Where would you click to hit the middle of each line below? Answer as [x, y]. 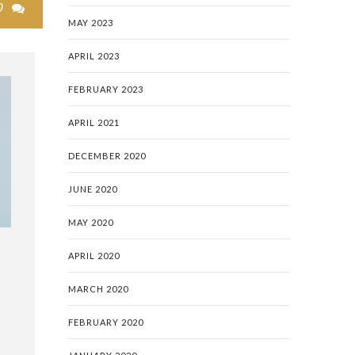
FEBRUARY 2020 [106, 322]
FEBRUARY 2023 [106, 89]
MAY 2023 [91, 23]
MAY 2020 [91, 222]
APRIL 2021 [94, 122]
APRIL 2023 [94, 56]
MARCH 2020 [98, 289]
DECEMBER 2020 [107, 156]
